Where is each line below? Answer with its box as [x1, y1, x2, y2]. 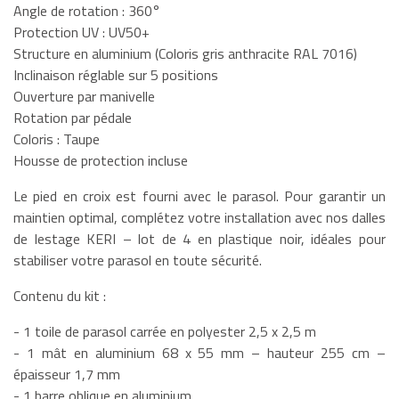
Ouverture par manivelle [13, 85, 155, 107]
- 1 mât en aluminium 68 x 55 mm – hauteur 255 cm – [13, 341, 386, 363]
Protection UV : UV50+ [13, 20, 150, 43]
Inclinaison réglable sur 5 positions [13, 63, 218, 85]
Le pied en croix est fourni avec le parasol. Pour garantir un [13, 184, 386, 207]
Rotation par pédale [13, 106, 132, 128]
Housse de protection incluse [13, 149, 188, 171]
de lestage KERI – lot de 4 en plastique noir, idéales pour [13, 227, 386, 249]
